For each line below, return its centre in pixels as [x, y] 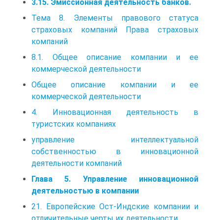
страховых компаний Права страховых [115, 29]
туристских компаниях [74, 124]
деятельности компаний [77, 163]
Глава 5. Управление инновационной [115, 179]
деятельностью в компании [85, 191]
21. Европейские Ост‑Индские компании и [115, 206]
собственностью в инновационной [115, 151]
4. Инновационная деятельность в [115, 112]
